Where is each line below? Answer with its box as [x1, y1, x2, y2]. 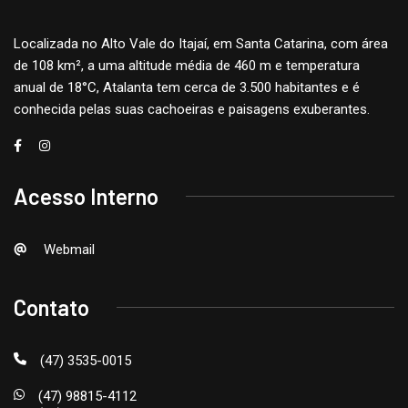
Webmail [40, 240, 95, 258]
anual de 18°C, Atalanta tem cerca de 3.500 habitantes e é [14, 78, 360, 96]
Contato [14, 293, 89, 321]
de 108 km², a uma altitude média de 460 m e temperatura [14, 56, 360, 74]
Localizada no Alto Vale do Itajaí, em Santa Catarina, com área [14, 35, 388, 52]
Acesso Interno [14, 182, 158, 209]
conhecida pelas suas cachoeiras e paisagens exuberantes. [14, 100, 370, 117]
